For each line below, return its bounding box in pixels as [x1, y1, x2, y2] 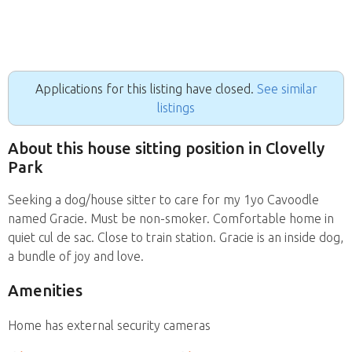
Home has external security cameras [8, 317, 211, 332]
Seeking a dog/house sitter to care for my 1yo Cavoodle [8, 192, 319, 207]
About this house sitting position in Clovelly [8, 139, 324, 158]
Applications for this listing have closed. [35, 82, 257, 97]
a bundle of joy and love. [8, 248, 144, 263]
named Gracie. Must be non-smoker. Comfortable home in [8, 211, 334, 225]
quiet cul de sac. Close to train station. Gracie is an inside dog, [8, 229, 343, 244]
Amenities [8, 280, 82, 299]
